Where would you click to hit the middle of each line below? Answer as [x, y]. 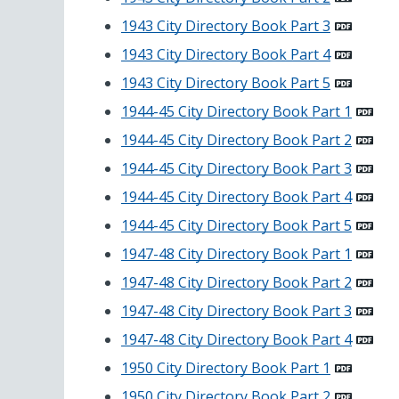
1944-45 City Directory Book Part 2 [236, 140]
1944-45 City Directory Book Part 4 [236, 197]
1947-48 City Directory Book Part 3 [236, 311]
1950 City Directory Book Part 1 [226, 368]
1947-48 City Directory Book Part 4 [236, 340]
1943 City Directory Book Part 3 [226, 26]
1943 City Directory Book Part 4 [226, 55]
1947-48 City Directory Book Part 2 [236, 283]
